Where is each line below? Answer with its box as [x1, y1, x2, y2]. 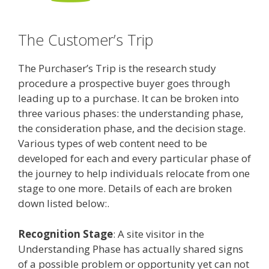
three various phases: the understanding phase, [18, 106, 243, 121]
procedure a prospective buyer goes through [18, 76, 230, 91]
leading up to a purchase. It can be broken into [18, 91, 239, 106]
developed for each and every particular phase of [18, 151, 251, 166]
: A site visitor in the [113, 226, 204, 241]
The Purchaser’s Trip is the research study [18, 61, 216, 76]
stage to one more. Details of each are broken [18, 181, 232, 196]
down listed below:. [18, 196, 109, 211]
